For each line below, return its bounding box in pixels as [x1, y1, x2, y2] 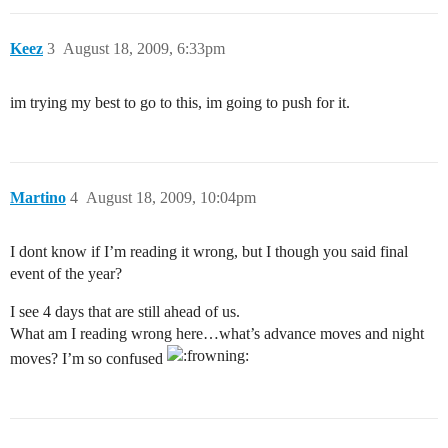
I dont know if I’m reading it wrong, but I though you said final [10, 242, 408, 260]
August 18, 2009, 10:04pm [86, 188, 256, 206]
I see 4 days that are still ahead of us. [10, 302, 240, 320]
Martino [10, 188, 66, 206]
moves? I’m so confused [10, 349, 167, 367]
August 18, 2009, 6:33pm [63, 39, 225, 57]
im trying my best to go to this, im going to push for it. [10, 93, 350, 111]
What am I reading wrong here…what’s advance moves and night [10, 324, 424, 342]
